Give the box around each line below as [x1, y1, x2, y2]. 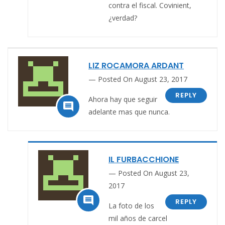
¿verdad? [108, 13, 137, 23]
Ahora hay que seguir [88, 94, 157, 104]
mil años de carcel [108, 213, 167, 223]
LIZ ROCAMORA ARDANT [88, 59, 184, 71]
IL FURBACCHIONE [108, 153, 179, 165]
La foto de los [108, 200, 154, 210]
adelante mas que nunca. [88, 106, 170, 117]
